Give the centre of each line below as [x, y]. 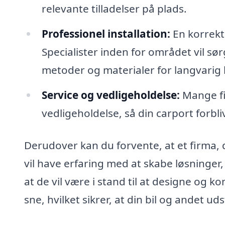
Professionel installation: [106, 33]
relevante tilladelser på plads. [114, 9]
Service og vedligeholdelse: [110, 95]
